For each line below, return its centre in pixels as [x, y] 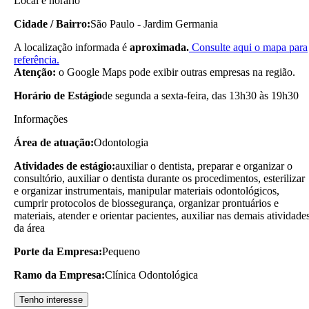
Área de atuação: [54, 142]
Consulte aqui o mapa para [248, 47]
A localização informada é [72, 47]
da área [29, 228]
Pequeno [121, 251]
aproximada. [159, 47]
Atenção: [35, 72]
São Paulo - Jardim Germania [154, 23]
